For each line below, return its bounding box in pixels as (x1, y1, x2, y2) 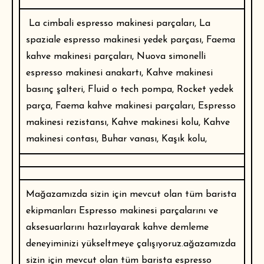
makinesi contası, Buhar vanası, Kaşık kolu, (26, 134, 207, 144)
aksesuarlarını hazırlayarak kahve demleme (26, 223, 209, 233)
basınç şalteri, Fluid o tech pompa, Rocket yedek (26, 85, 233, 95)
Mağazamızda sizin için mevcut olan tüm (26, 190, 206, 200)
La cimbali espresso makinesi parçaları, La (26, 19, 210, 29)
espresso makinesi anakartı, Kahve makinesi (26, 68, 213, 78)
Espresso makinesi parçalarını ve (76, 206, 218, 216)
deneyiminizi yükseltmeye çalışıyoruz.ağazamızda (26, 239, 236, 249)
